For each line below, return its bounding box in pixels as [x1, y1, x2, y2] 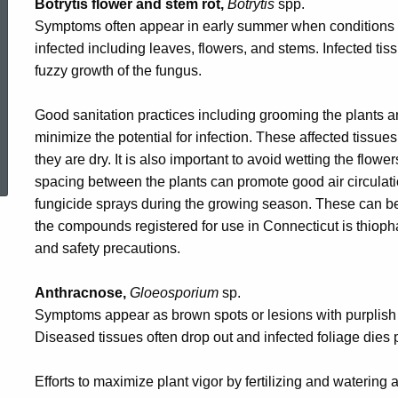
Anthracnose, [35, 285, 126, 300]
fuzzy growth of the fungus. [35, 63, 202, 78]
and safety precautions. [35, 241, 180, 256]
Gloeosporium [130, 285, 219, 300]
